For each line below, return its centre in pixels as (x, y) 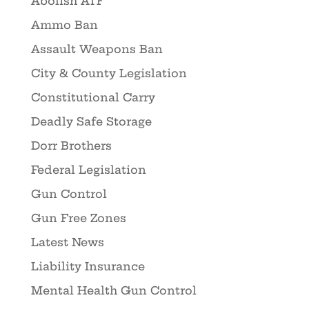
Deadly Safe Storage (91, 121)
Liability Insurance (88, 266)
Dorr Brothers (71, 145)
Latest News (67, 242)
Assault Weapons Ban (97, 49)
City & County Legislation (109, 73)
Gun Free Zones (78, 218)
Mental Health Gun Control (113, 290)
